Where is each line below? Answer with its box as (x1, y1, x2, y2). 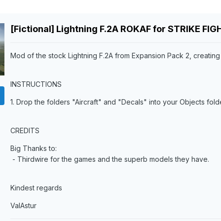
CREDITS (10, 126, 39, 135)
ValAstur (10, 201, 37, 210)
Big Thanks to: (10, 144, 57, 153)
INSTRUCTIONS (10, 80, 62, 89)
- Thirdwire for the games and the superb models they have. (10, 155, 209, 164)
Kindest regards (10, 184, 62, 192)
